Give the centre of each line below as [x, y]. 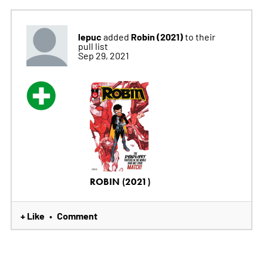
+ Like [32, 216]
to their [200, 37]
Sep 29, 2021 [103, 55]
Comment [77, 216]
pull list [93, 46]
